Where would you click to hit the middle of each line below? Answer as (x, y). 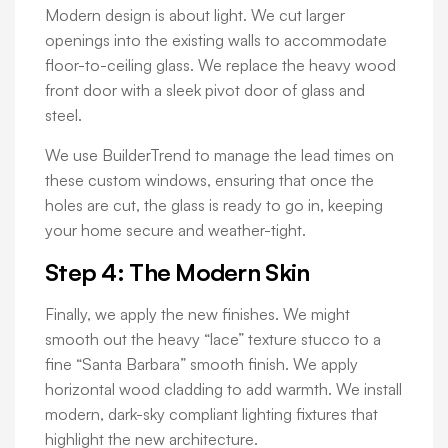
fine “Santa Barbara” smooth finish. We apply (201, 364)
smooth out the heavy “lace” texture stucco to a (213, 339)
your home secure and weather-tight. (175, 230)
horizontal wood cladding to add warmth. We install (223, 389)
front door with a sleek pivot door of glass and (205, 90)
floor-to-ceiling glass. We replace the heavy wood (220, 65)
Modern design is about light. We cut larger (195, 15)
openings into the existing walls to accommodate (216, 40)
